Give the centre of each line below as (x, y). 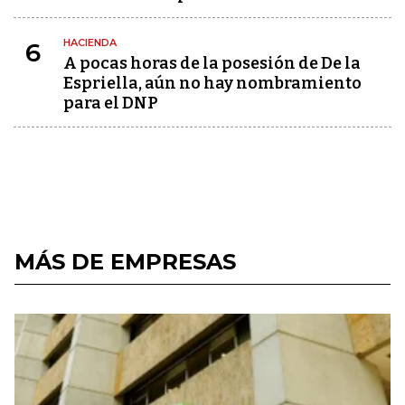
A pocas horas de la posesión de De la (212, 63)
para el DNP (111, 103)
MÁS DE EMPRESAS (125, 262)
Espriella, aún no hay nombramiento (212, 83)
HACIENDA (90, 42)
